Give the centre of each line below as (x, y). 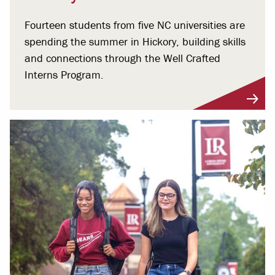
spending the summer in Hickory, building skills (135, 41)
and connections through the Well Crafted (122, 58)
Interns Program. (64, 74)
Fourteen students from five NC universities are (135, 25)
